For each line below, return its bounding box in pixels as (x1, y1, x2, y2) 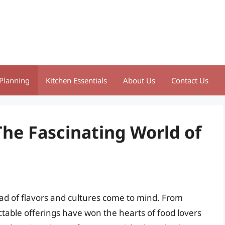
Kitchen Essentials (46, 75, 107, 85)
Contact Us (171, 75, 208, 85)
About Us (123, 75, 155, 85)
